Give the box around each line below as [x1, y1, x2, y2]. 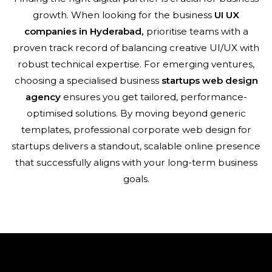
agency [25, 91, 61, 103]
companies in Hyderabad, [24, 25, 144, 37]
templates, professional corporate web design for [21, 124, 251, 135]
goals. [123, 173, 149, 185]
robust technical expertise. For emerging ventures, [18, 58, 254, 70]
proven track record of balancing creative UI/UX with [13, 42, 259, 53]
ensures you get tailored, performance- [60, 91, 247, 103]
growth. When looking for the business [33, 9, 214, 21]
